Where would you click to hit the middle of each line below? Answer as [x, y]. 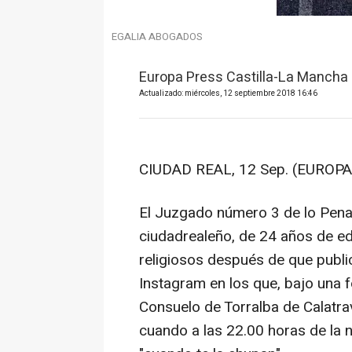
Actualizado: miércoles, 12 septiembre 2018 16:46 [228, 93]
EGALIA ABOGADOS [157, 37]
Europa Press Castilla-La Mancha [244, 77]
